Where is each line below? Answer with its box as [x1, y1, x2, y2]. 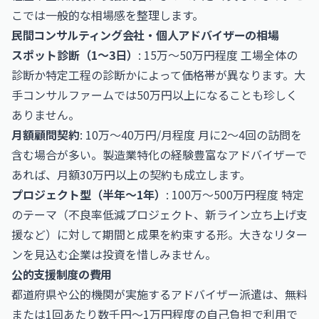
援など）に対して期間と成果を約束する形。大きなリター [11, 226, 308, 243]
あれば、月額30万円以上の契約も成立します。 [11, 166, 251, 183]
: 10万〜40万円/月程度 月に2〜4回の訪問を [80, 126, 302, 143]
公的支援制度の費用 [11, 266, 113, 283]
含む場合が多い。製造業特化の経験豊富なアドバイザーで [11, 146, 307, 163]
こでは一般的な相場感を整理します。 [11, 6, 204, 23]
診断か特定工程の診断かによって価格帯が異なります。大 [11, 66, 305, 83]
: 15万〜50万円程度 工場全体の [138, 46, 298, 63]
